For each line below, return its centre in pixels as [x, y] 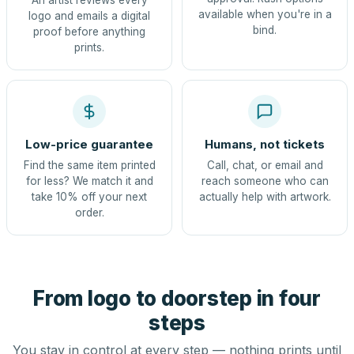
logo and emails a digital [89, 16]
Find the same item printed [89, 165]
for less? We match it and [89, 181]
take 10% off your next [89, 197]
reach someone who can [265, 181]
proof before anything [89, 32]
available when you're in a [265, 14]
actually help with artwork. [265, 197]
